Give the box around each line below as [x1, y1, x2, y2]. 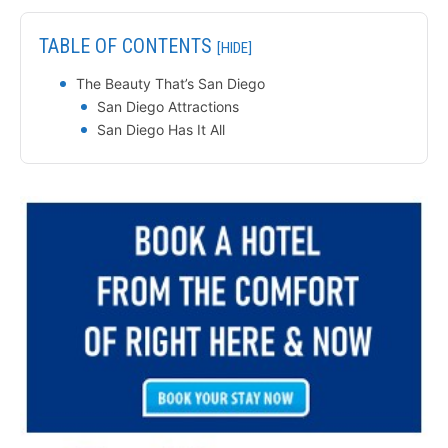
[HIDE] [217, 38, 252, 57]
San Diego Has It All [97, 120, 225, 138]
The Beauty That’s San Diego [76, 74, 265, 92]
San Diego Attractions [97, 97, 239, 115]
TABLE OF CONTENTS [39, 33, 217, 58]
